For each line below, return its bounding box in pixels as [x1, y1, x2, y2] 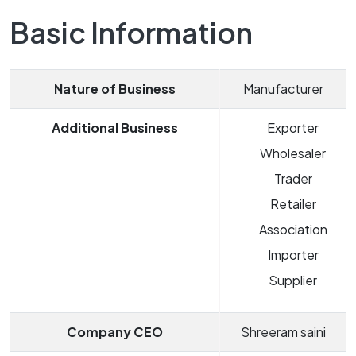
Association [258, 221, 327, 238]
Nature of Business [54, 80, 176, 98]
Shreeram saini [240, 323, 326, 341]
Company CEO [67, 323, 163, 341]
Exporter [267, 119, 319, 137]
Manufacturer [242, 80, 323, 98]
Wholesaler [260, 145, 326, 162]
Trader [273, 170, 312, 188]
